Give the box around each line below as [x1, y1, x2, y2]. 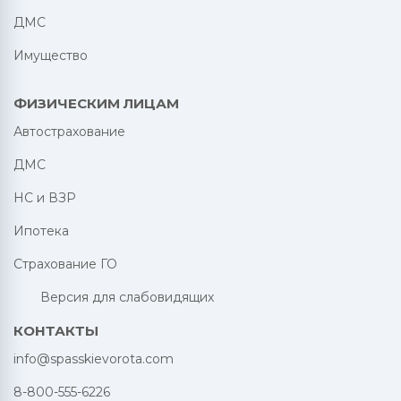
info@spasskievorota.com [13, 351, 174, 367]
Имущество [13, 47, 88, 64]
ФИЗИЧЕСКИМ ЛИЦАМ [13, 95, 179, 112]
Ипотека [13, 223, 69, 239]
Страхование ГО [13, 256, 117, 272]
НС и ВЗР [13, 190, 76, 206]
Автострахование [13, 124, 125, 140]
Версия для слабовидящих [40, 289, 214, 305]
